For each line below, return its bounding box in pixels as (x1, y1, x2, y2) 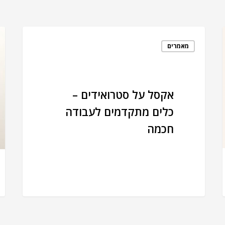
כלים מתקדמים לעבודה (65, 103, 174, 119)
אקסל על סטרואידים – (72, 86, 174, 102)
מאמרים (167, 42, 189, 50)
